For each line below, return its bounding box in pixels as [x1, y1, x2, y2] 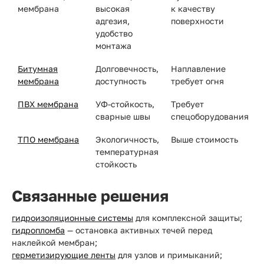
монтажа [95, 41, 131, 51]
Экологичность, [95, 134, 159, 144]
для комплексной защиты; [133, 213, 242, 223]
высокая [95, 4, 130, 14]
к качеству [171, 4, 215, 14]
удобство [95, 28, 133, 38]
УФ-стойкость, [95, 99, 154, 109]
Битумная [18, 64, 58, 74]
